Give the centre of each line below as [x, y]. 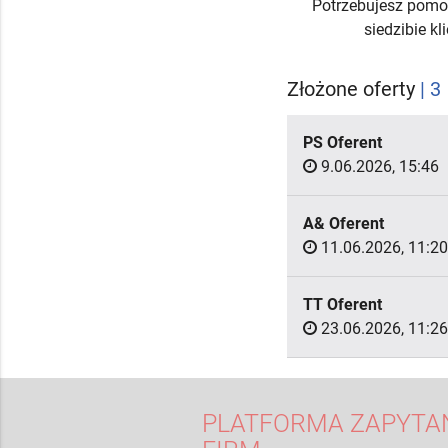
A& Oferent [343, 224]
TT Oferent [342, 305]
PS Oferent [342, 143]
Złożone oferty [353, 89]
